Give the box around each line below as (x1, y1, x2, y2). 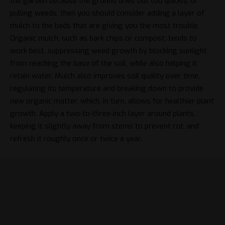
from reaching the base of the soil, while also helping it (10, 58, 197, 68)
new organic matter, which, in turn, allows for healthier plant (10, 95, 214, 106)
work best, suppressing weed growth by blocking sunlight (10, 45, 207, 56)
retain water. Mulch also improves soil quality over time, (10, 70, 200, 81)
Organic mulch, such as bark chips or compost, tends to (10, 33, 197, 43)
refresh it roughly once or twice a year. (10, 133, 142, 144)
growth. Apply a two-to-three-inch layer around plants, (10, 108, 195, 119)
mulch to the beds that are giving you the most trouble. (10, 20, 199, 31)
